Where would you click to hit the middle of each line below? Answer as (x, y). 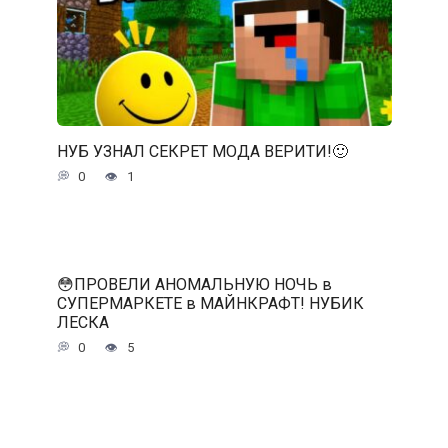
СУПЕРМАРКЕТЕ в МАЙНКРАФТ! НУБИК (210, 303)
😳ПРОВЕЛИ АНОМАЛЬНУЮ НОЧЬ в (194, 284)
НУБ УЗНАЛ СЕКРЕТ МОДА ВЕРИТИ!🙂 (202, 151)
